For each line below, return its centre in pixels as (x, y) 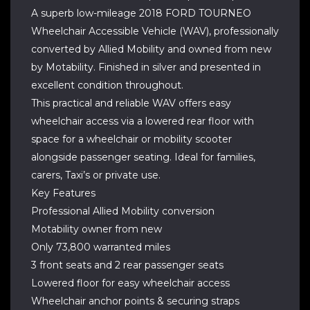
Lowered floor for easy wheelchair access (130, 283)
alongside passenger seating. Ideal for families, (143, 157)
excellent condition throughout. (107, 85)
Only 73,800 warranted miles (101, 247)
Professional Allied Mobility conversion (123, 211)
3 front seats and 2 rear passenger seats (127, 265)
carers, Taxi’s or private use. (96, 175)
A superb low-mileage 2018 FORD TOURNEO (141, 13)
